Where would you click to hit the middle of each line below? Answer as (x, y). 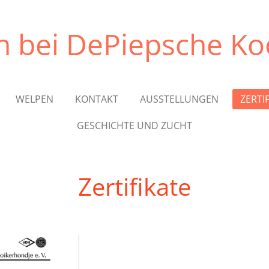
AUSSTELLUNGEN (179, 99)
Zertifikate (134, 186)
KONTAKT (96, 99)
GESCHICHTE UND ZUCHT (134, 125)
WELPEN (34, 99)
